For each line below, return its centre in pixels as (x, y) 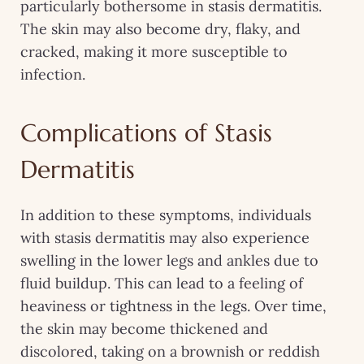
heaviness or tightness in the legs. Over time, (173, 305)
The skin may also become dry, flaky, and (160, 28)
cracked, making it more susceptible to (154, 51)
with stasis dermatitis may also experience (165, 237)
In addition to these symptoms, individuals (166, 214)
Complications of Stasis (146, 132)
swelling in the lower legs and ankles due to (169, 260)
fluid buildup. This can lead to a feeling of (162, 283)
